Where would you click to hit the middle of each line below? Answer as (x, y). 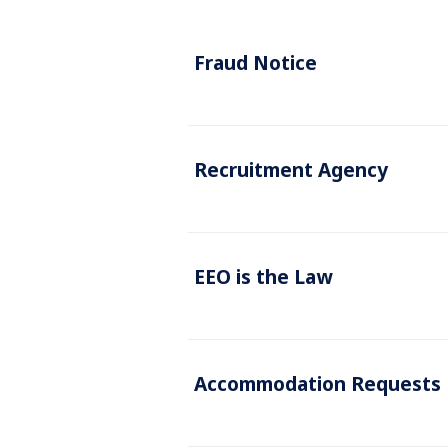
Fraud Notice (255, 62)
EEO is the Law (263, 276)
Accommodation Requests (317, 383)
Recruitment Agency (291, 169)
